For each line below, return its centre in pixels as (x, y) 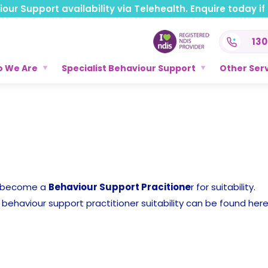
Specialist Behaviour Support (128, 68)
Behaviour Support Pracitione (120, 187)
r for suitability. (223, 187)
